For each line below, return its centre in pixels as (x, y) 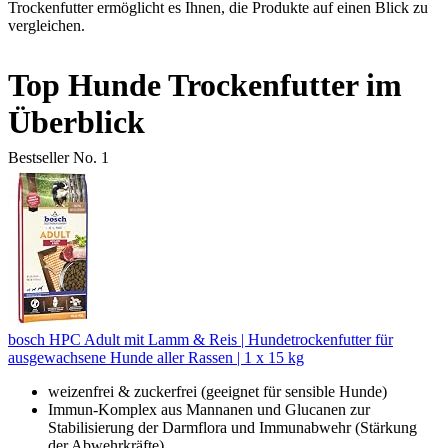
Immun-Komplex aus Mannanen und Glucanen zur (209, 410)
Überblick (76, 122)
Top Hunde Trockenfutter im (205, 85)
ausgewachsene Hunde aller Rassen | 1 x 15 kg (156, 358)
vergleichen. (46, 26)
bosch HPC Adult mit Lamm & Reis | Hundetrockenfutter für (200, 340)
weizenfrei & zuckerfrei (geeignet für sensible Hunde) (217, 392)
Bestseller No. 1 (58, 158)
